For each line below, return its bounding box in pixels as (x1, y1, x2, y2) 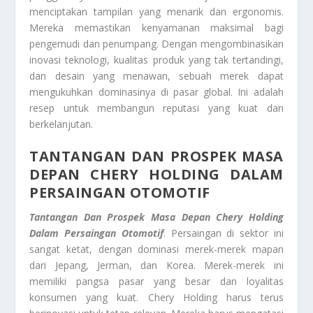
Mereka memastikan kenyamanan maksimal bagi (29, 20, 284, 34)
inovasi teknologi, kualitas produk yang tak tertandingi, (29, 52, 284, 66)
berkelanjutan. (29, 117, 94, 131)
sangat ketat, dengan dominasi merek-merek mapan (29, 242, 284, 256)
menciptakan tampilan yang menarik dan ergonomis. (29, 4, 284, 18)
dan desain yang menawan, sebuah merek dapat (29, 68, 284, 82)
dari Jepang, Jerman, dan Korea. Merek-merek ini (29, 259, 284, 272)
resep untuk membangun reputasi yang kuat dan (29, 101, 284, 115)
